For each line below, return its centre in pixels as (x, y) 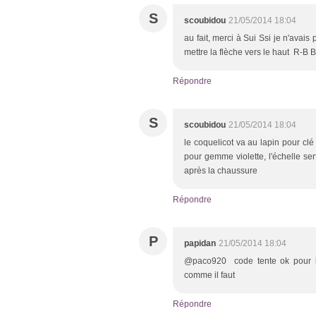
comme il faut (209, 275)
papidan (200, 244)
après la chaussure (221, 171)
